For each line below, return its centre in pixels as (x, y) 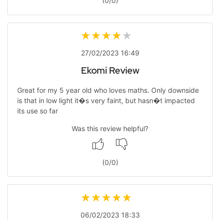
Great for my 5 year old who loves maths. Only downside (108, 90)
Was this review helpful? (110, 128)
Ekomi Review (110, 70)
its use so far (37, 110)
